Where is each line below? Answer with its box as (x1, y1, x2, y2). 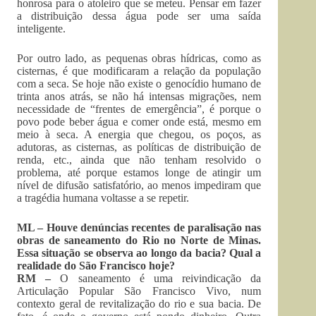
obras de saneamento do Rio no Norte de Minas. (17, 234, 262, 246)
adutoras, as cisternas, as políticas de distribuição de (17, 141, 262, 153)
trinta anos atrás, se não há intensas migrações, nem (17, 90, 262, 102)
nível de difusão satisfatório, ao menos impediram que (17, 179, 262, 191)
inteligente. (17, 23, 66, 35)
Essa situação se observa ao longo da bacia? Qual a (17, 247, 262, 259)
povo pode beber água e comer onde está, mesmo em (17, 116, 262, 128)
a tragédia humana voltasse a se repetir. (17, 192, 189, 204)
